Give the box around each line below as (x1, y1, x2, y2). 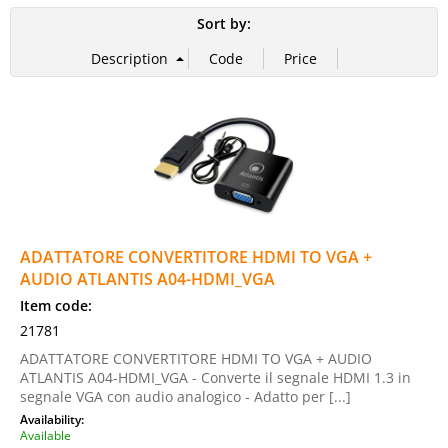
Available (20, 427, 71, 443)
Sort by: (197, 14, 251, 33)
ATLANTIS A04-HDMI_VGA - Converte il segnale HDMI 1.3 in (20, 368, 411, 387)
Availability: (20, 411, 87, 427)
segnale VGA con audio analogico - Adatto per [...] (20, 387, 351, 406)
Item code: (20, 296, 92, 315)
